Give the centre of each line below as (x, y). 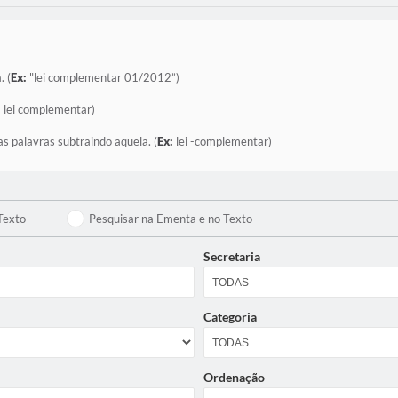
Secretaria (232, 256)
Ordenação (234, 377)
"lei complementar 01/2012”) (103, 77)
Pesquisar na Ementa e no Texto (171, 219)
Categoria (230, 317)
